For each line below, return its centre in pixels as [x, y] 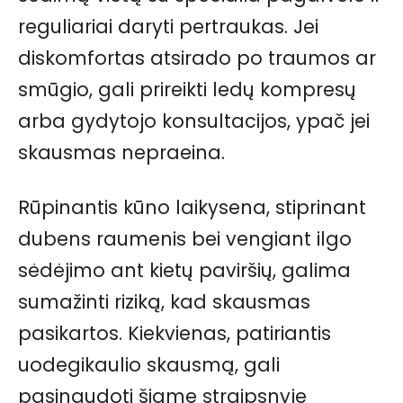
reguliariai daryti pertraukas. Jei [168, 27]
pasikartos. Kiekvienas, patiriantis [175, 334]
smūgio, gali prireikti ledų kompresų [187, 90]
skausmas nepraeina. [121, 153]
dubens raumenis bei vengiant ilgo [185, 239]
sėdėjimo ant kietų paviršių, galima [184, 271]
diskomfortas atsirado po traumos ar [197, 58]
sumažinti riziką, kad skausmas [164, 302]
